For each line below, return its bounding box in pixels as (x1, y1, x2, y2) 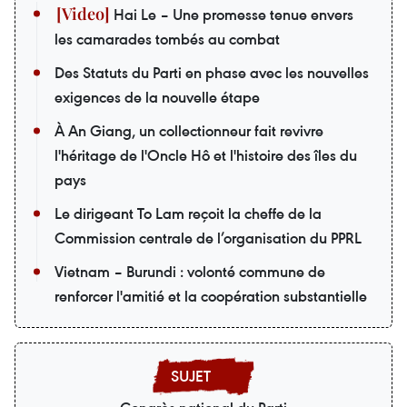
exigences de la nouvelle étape (55, 86, 260, 107)
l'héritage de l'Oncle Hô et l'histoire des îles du (55, 144, 357, 165)
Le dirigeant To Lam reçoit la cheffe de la (55, 203, 322, 223)
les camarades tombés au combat (55, 28, 280, 49)
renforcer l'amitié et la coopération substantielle (55, 285, 367, 306)
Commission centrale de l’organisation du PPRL (55, 227, 362, 248)
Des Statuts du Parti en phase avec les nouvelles (55, 62, 369, 83)
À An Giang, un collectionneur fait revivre (55, 120, 323, 141)
